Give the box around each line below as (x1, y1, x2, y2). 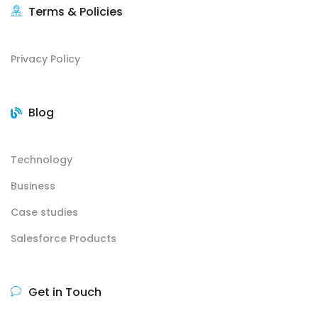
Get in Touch (28, 284, 102, 301)
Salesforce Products (11, 231, 116, 246)
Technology (11, 153, 72, 168)
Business (11, 179, 55, 194)
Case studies (11, 205, 78, 220)
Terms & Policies (28, 4, 123, 21)
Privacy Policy (11, 52, 80, 67)
